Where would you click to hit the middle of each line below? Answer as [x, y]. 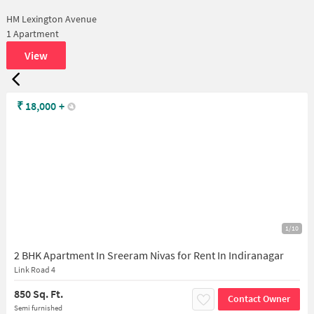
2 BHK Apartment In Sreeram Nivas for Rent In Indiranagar [149, 255]
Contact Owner [259, 299]
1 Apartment [32, 33]
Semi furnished [38, 307]
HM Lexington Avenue [51, 19]
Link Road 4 [34, 269]
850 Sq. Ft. [38, 293]
